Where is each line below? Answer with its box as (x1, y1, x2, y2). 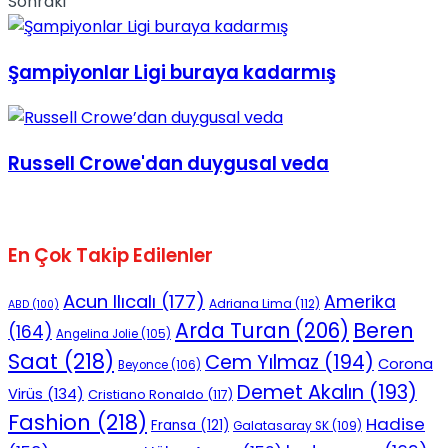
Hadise (366, 412, 425, 437)
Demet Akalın (237, 378, 364, 407)
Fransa (151, 416, 196, 436)
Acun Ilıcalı (63, 289, 156, 315)
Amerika (324, 290, 396, 315)
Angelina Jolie (56, 326, 138, 343)
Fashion (8, 408, 91, 438)
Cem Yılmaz (205, 348, 319, 377)
